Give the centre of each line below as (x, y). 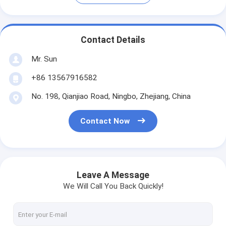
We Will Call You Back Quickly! (113, 186)
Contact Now (105, 121)
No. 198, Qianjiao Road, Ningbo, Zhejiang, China (111, 97)
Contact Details (113, 40)
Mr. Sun (44, 59)
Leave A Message (113, 175)
